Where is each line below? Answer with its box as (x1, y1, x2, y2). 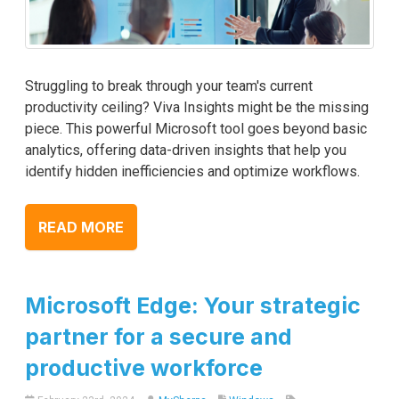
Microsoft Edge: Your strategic (25, 292, 361, 320)
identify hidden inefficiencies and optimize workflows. (25, 163, 360, 181)
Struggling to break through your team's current (25, 77, 313, 95)
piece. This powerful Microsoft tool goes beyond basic (25, 120, 367, 138)
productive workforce (25, 354, 263, 382)
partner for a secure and (25, 323, 292, 351)
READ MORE (38, 218, 124, 237)
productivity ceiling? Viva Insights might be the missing (25, 99, 369, 117)
